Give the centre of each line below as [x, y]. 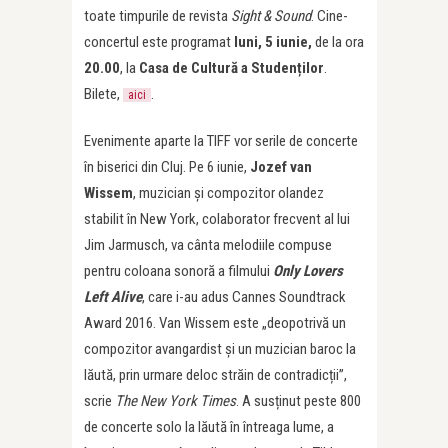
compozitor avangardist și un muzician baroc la [220, 349]
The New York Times [175, 401]
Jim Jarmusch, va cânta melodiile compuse [208, 245]
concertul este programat [159, 42]
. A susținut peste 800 [298, 401]
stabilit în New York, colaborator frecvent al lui [217, 219]
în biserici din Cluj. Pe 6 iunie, [167, 167]
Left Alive [113, 297]
